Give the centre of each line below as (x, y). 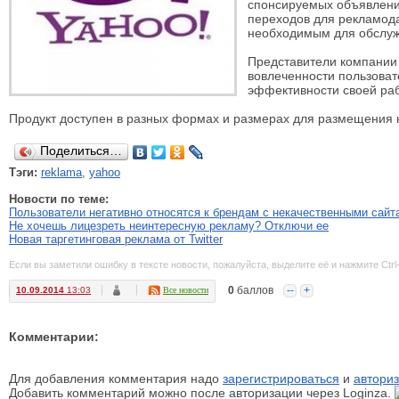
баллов (254, 290)
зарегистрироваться (281, 379)
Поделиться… (81, 151)
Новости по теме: (59, 199)
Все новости (186, 290)
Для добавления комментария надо (116, 379)
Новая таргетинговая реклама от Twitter (116, 239)
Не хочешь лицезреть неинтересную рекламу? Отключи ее (169, 226)
